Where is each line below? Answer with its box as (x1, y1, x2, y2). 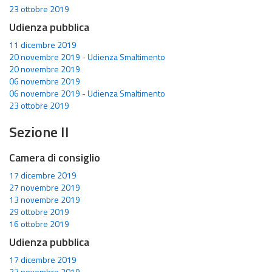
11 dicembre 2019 (9, 38, 76, 51)
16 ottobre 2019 (9, 217, 69, 230)
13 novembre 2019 (9, 193, 80, 206)
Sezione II (9, 121, 69, 143)
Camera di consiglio (9, 149, 100, 166)
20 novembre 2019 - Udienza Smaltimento (9, 50, 165, 63)
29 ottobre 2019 (9, 205, 69, 218)
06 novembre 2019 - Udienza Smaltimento (9, 87, 165, 100)
